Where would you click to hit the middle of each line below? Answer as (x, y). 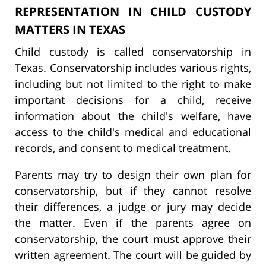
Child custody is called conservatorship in (133, 51)
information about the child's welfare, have (133, 115)
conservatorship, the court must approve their (133, 238)
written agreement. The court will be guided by (133, 254)
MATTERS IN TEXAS (70, 29)
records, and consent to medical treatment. (123, 148)
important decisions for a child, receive (133, 99)
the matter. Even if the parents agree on (133, 222)
